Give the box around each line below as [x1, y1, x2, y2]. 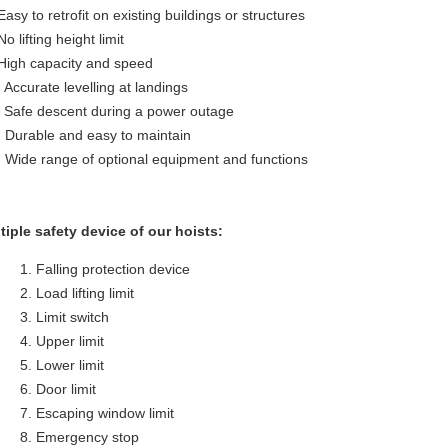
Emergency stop [36, 429, 139, 445]
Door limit [36, 381, 96, 397]
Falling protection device [36, 261, 190, 277]
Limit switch [36, 309, 109, 325]
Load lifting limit [36, 285, 134, 301]
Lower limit [36, 357, 104, 373]
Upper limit [36, 333, 104, 349]
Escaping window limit [36, 405, 174, 421]
